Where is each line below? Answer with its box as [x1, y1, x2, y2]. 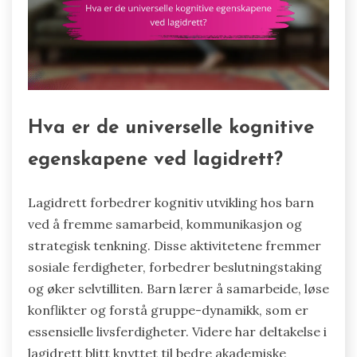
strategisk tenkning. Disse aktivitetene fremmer [28, 237, 321, 254]
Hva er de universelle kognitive [28, 119, 314, 139]
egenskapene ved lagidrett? [28, 151, 283, 171]
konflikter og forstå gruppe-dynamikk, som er [28, 302, 308, 319]
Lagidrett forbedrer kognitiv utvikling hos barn [28, 194, 314, 211]
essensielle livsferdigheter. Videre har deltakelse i [28, 324, 327, 340]
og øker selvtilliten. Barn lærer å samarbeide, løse [28, 280, 329, 297]
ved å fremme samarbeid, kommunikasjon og [28, 216, 302, 233]
